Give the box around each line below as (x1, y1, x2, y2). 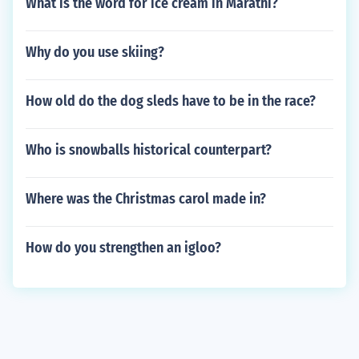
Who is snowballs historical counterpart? (26, 141, 272, 159)
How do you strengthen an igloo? (26, 239, 221, 256)
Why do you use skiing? (26, 43, 164, 61)
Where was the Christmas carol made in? (26, 190, 266, 208)
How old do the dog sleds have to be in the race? (26, 92, 316, 110)
